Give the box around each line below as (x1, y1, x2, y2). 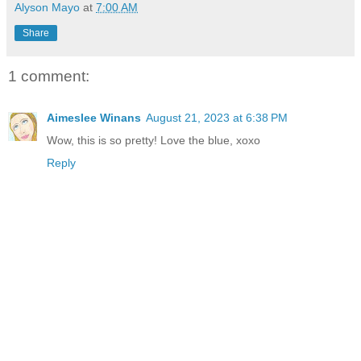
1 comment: (8, 67, 89, 85)
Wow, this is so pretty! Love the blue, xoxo (47, 134, 260, 147)
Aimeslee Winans (47, 111, 141, 125)
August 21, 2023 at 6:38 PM (146, 111, 288, 125)
